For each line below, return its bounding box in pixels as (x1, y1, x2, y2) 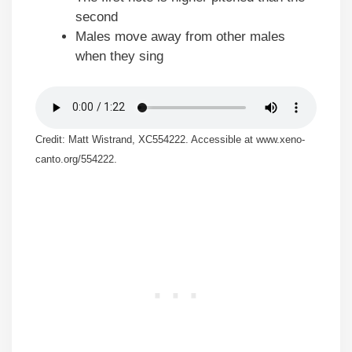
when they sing (75, 49, 163, 64)
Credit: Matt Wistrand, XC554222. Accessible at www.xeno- (35, 134, 305, 146)
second (75, 9, 118, 25)
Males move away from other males (75, 29, 285, 45)
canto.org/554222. (35, 153, 117, 166)
